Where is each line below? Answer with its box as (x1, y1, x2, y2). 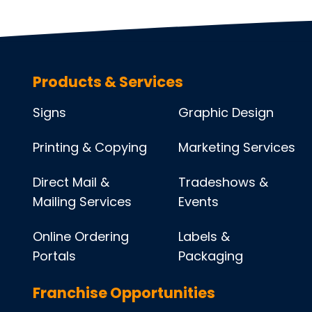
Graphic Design (178, 104, 274, 122)
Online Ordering (33, 228, 129, 246)
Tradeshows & (178, 173, 269, 192)
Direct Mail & (33, 173, 109, 192)
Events (178, 193, 219, 211)
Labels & (178, 228, 231, 246)
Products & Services (33, 71, 183, 92)
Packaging (178, 247, 244, 265)
